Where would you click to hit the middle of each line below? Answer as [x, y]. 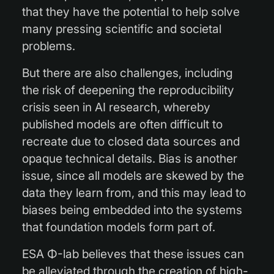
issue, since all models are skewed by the [133, 175]
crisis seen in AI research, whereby [116, 107]
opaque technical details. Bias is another [130, 158]
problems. [49, 46]
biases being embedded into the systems [132, 209]
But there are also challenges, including [128, 72]
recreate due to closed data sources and [131, 141]
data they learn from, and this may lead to [134, 192]
